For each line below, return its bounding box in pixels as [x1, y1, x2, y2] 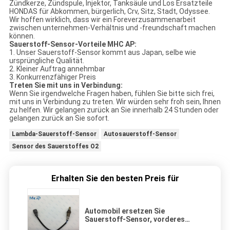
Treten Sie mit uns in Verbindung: [9, 81, 123, 90]
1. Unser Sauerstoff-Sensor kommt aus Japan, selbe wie [9, 48, 196, 57]
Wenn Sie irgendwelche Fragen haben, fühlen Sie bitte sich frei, [9, 89, 215, 98]
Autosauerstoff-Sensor [103, 130, 177, 138]
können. [9, 32, 35, 41]
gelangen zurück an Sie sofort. [9, 114, 109, 123]
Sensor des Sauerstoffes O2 [11, 143, 99, 150]
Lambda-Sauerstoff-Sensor [11, 130, 97, 138]
